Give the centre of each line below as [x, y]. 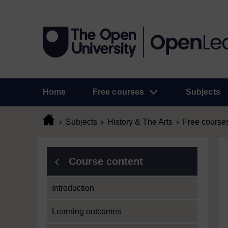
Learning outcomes [87, 211]
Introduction [73, 188]
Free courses [118, 92]
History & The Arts [140, 122]
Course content [106, 161]
